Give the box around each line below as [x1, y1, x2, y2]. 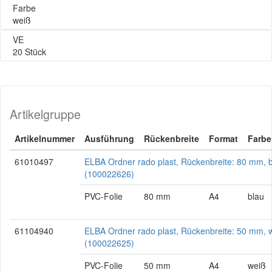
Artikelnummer [15, 132, 75, 144]
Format [209, 132, 238, 144]
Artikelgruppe [10, 106, 81, 123]
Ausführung [84, 132, 134, 144]
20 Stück [13, 46, 46, 58]
